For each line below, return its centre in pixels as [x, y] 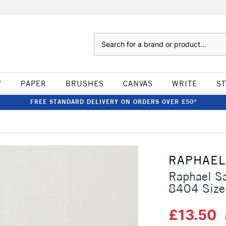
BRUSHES [84, 83]
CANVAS [138, 83]
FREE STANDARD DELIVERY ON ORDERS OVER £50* [114, 102]
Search [104, 38]
